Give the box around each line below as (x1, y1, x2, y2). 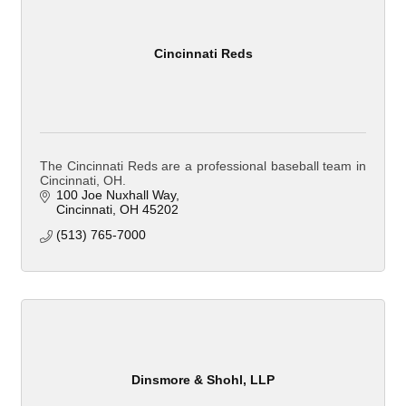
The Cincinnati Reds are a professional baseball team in (40, 159, 366, 174)
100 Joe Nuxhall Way (55, 188, 176, 203)
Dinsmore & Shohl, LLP (131, 372, 275, 387)
